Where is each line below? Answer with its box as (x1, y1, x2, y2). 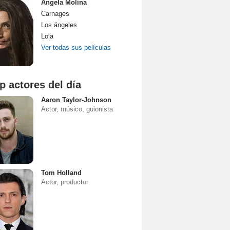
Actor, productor (41, 178, 88, 186)
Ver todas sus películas (41, 44, 111, 51)
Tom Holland (41, 169, 82, 177)
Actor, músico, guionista (41, 105, 113, 113)
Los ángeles (41, 21, 77, 29)
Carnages (41, 10, 69, 17)
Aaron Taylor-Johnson (41, 96, 111, 104)
